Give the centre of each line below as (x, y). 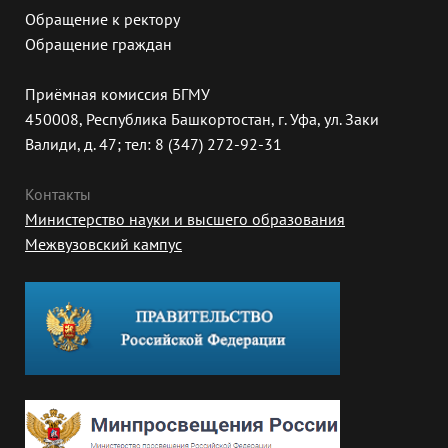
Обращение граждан (98, 44)
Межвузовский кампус (103, 244)
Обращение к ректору (102, 19)
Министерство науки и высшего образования (185, 219)
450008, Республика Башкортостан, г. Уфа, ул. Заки (202, 119)
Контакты (58, 194)
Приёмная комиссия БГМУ (117, 94)
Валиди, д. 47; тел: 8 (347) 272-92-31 (153, 144)
